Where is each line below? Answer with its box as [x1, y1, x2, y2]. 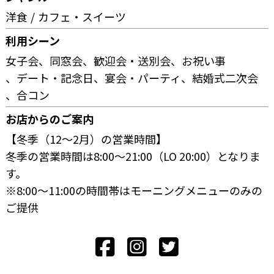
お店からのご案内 [6, 110, 94, 127]
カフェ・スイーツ [38, 8, 127, 24]
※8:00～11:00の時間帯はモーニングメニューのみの [6, 182, 263, 198]
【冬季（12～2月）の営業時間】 [6, 130, 168, 147]
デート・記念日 [17, 69, 94, 86]
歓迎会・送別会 [94, 52, 171, 68]
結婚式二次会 [192, 69, 259, 86]
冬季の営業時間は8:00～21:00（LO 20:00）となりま [6, 147, 261, 164]
